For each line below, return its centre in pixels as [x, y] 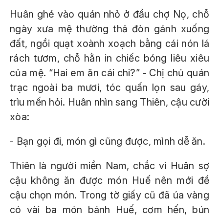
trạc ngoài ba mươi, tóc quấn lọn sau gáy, [109, 88]
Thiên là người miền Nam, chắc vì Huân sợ [109, 166]
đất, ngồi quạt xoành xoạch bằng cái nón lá [109, 44]
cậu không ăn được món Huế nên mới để [109, 180]
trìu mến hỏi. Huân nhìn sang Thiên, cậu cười [109, 102]
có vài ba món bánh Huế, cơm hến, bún [109, 210]
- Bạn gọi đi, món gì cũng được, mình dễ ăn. [108, 141]
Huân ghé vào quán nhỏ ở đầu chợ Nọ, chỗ [109, 14]
